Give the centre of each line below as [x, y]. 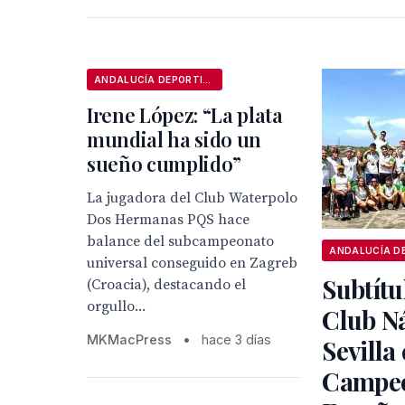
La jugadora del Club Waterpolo [192, 198]
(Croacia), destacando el [166, 285]
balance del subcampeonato [180, 241]
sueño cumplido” [165, 164]
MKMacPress [129, 339]
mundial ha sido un [174, 139]
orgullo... [116, 306]
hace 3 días [236, 339]
